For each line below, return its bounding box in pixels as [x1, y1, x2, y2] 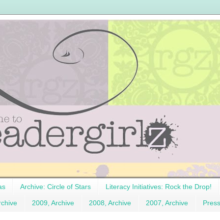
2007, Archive [146, 199, 188, 207]
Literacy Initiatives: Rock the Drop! [106, 183, 212, 191]
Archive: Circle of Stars [20, 183, 91, 191]
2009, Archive [32, 199, 74, 207]
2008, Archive [89, 199, 131, 207]
